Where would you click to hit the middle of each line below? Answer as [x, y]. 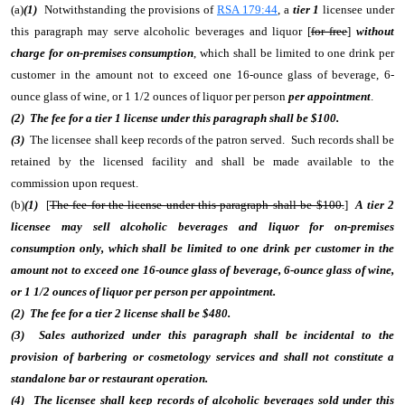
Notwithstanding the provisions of [131, 9]
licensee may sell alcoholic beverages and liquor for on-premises [202, 226]
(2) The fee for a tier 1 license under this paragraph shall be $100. [178, 118]
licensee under [359, 9]
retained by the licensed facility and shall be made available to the [202, 161]
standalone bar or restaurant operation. [112, 378]
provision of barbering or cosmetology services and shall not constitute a [202, 357]
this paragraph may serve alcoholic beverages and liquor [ [161, 31]
